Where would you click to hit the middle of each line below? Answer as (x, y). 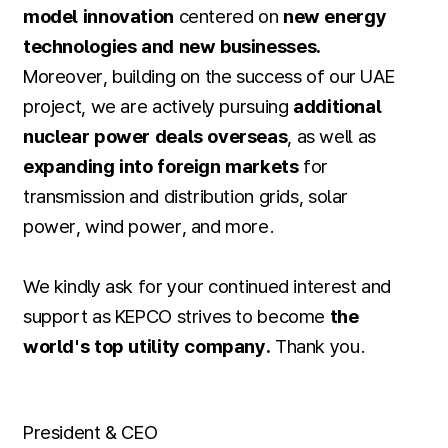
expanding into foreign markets (160, 167)
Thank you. (318, 347)
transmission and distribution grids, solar (185, 197)
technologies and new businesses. (171, 47)
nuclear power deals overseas (155, 137)
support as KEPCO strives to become (176, 317)
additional (337, 107)
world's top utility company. (146, 347)
